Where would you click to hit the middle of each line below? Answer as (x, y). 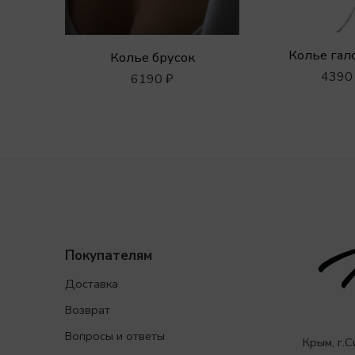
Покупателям (109, 255)
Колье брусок (152, 57)
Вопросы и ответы (115, 336)
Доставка (92, 284)
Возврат (88, 310)
